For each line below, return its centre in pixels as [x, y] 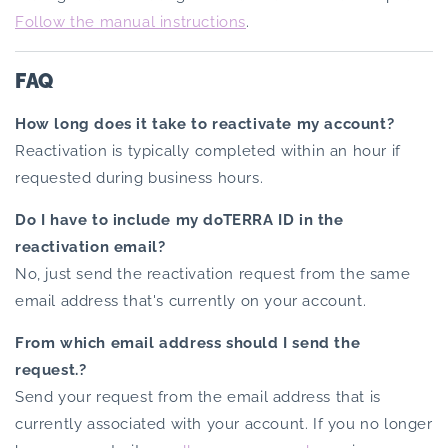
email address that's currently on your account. [191, 300]
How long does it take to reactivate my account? [205, 123]
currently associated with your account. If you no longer [224, 423]
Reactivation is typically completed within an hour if [208, 150]
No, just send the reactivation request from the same [213, 273]
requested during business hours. [139, 177]
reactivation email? [90, 246]
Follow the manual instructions [131, 21]
